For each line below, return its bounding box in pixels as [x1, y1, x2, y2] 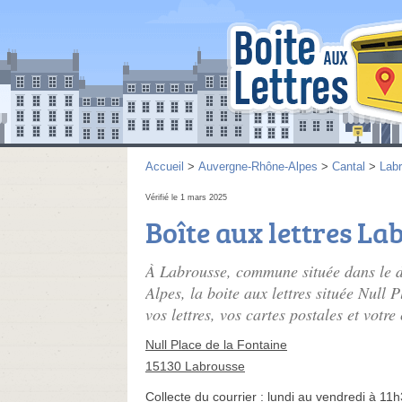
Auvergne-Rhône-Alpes [198, 160, 318, 173]
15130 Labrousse [145, 359, 245, 373]
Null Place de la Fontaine [145, 337, 287, 352]
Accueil [145, 160, 184, 173]
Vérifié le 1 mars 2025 [145, 193, 227, 202]
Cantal [332, 160, 365, 173]
